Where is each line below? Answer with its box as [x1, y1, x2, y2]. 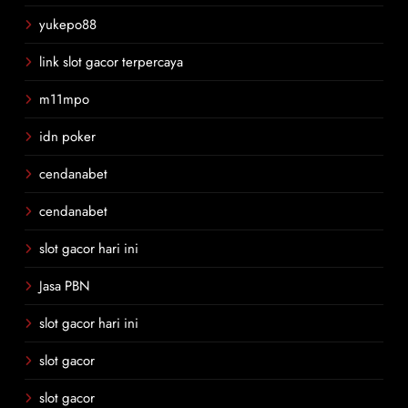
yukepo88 [39, 15, 97, 35]
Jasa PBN [39, 276, 90, 296]
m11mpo [39, 89, 89, 109]
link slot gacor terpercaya [39, 52, 183, 72]
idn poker [39, 127, 96, 147]
